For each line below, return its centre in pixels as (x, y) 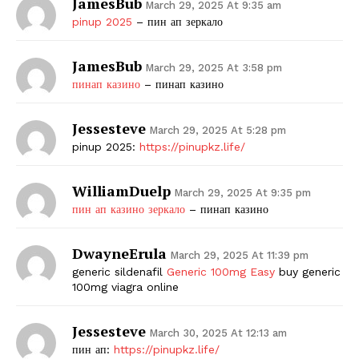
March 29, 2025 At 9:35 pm (242, 192)
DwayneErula (119, 253)
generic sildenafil (119, 271)
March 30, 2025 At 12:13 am (218, 333)
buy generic (308, 271)
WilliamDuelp (121, 190)
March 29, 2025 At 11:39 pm (239, 255)
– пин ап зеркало (177, 21)
